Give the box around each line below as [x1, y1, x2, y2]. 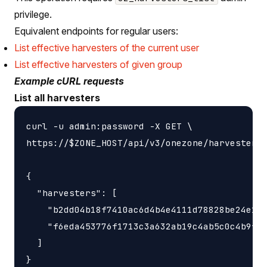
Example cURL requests [14, 74, 124, 87]
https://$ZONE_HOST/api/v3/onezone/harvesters [26, 136, 262, 148]
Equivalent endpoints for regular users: [14, 24, 178, 37]
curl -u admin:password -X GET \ [26, 120, 193, 132]
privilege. [14, 8, 52, 20]
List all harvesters [14, 91, 100, 104]
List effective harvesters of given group [14, 58, 182, 70]
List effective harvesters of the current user [14, 41, 199, 54]
